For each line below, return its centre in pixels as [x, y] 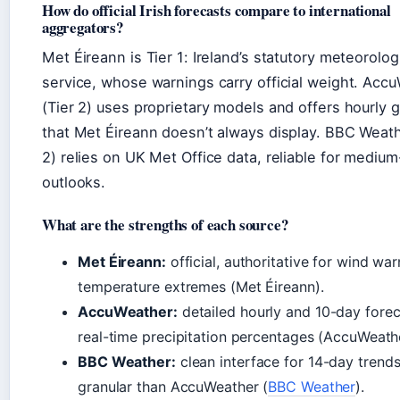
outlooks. [74, 182]
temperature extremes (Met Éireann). [201, 286]
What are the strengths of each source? [165, 224]
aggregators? [83, 27]
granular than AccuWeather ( [173, 386]
